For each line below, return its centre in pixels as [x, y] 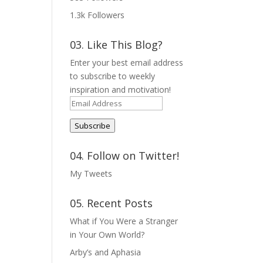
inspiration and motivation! [121, 90]
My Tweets [91, 174]
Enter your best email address [127, 63]
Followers [106, 15]
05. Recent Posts [112, 203]
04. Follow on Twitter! [125, 156]
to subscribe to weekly [113, 76]
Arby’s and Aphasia [106, 252]
